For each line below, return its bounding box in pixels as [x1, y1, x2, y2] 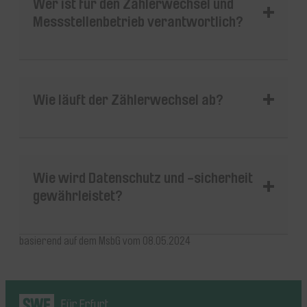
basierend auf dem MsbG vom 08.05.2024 [19, 234, 191, 247]
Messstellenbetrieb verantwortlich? [33, 12, 243, 30]
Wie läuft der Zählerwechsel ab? [33, 90, 223, 109]
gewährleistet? [33, 186, 123, 205]
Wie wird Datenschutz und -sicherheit [33, 169, 253, 187]
